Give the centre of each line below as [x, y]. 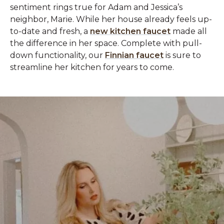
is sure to [182, 55]
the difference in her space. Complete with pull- [106, 43]
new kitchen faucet [130, 31]
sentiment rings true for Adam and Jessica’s [96, 7]
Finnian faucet [134, 55]
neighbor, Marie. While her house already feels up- [111, 19]
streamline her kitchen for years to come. [92, 67]
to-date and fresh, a [50, 31]
